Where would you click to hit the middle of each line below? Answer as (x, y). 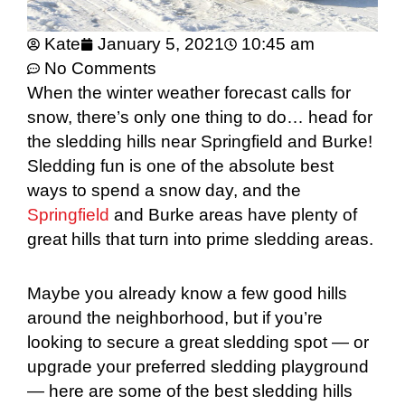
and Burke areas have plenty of (233, 215)
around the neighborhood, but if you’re (175, 318)
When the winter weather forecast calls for (189, 93)
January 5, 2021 (161, 44)
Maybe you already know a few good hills (187, 294)
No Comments (100, 69)
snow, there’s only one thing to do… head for (200, 118)
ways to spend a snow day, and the (164, 191)
